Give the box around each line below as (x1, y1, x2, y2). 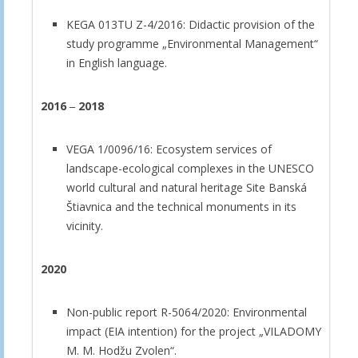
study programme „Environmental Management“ (66, 35, 318, 51)
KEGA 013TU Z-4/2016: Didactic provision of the (66, 16, 315, 32)
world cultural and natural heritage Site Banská (66, 179, 307, 195)
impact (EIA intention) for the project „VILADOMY (66, 323, 321, 339)
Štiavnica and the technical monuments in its (66, 198, 296, 214)
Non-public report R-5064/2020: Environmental (66, 304, 307, 320)
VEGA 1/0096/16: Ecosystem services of (66, 141, 272, 157)
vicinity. (66, 217, 103, 233)
